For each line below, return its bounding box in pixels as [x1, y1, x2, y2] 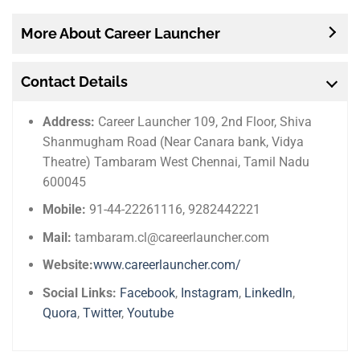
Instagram [181, 285, 239, 301]
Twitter [83, 305, 122, 321]
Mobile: [43, 202, 87, 218]
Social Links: [43, 285, 117, 301]
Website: [43, 257, 94, 273]
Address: [43, 113, 96, 129]
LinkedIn [244, 285, 293, 301]
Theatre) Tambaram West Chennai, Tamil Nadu [43, 153, 310, 170]
